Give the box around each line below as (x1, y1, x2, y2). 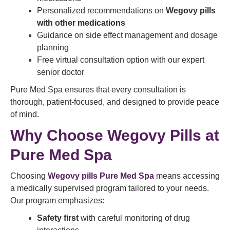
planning (37, 43, 69, 52)
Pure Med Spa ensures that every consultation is (10, 85, 186, 94)
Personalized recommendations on (37, 6, 166, 15)
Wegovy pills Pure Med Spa (48, 171, 154, 180)
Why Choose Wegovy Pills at (10, 127, 219, 144)
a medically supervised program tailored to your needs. (10, 184, 209, 193)
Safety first (37, 214, 79, 222)
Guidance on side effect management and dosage (37, 31, 218, 40)
